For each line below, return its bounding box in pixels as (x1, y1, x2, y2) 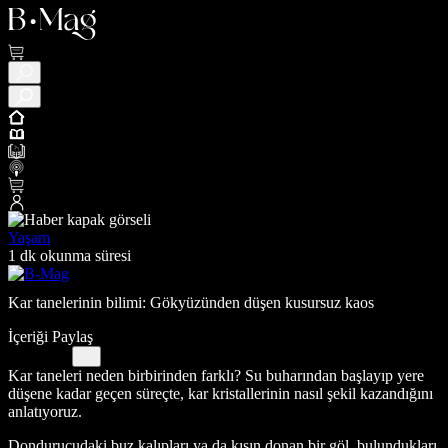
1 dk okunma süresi (8, 247, 131, 264)
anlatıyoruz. (8, 402, 82, 420)
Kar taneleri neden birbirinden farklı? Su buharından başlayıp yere (8, 366, 424, 384)
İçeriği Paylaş (8, 327, 93, 345)
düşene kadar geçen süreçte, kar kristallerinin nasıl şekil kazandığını (8, 384, 433, 402)
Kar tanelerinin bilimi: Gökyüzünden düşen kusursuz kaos (8, 293, 374, 311)
